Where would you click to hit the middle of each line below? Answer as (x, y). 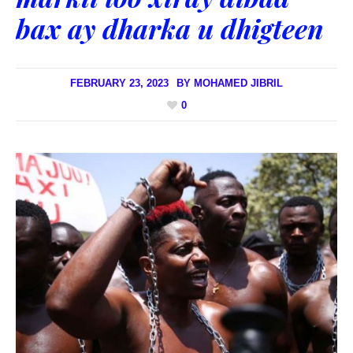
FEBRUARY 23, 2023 (119, 83)
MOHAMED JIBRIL (238, 83)
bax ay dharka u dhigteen (170, 28)
